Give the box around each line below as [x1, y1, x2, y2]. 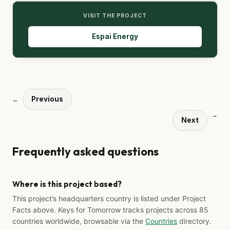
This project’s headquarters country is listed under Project [12, 194, 206, 203]
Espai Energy [92, 32, 138, 41]
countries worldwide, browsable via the [12, 216, 145, 225]
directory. [177, 216, 212, 225]
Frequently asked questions [12, 144, 159, 159]
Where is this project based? [12, 179, 122, 189]
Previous [31, 94, 63, 103]
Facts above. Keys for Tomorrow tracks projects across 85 [12, 205, 208, 214]
